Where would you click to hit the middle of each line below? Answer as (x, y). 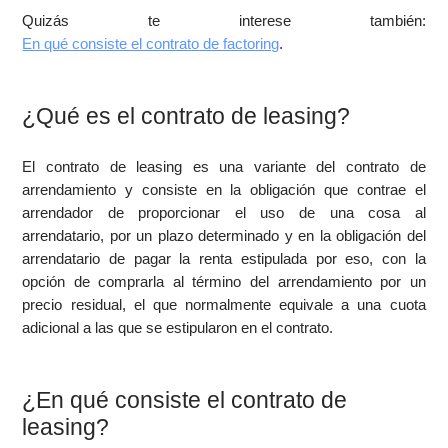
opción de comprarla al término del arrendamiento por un (224, 281)
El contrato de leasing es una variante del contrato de (224, 166)
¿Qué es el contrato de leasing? (186, 116)
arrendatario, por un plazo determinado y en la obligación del (224, 235)
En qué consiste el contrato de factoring (151, 43)
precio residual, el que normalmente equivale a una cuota (224, 304)
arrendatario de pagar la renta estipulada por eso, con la (224, 258)
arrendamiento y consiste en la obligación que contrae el (224, 189)
